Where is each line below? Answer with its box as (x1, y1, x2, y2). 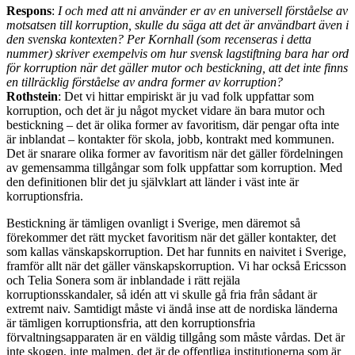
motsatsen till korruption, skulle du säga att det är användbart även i (6, 18, 349, 32)
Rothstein (6, 90, 58, 104)
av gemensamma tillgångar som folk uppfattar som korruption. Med (6, 161, 342, 175)
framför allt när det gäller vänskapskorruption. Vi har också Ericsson (6, 259, 346, 273)
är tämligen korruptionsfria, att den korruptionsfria (6, 316, 255, 330)
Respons (6, 4, 52, 18)
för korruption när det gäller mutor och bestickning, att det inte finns (6, 61, 348, 75)
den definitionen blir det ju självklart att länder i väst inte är (6, 175, 299, 189)
